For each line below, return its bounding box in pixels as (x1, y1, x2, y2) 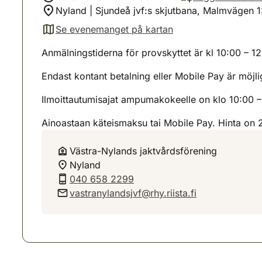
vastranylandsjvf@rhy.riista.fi (70, 187, 196, 199)
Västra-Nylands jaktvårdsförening (70, 145, 217, 157)
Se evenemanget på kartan (56, 23, 173, 35)
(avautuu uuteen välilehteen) (41, 29, 164, 42)
